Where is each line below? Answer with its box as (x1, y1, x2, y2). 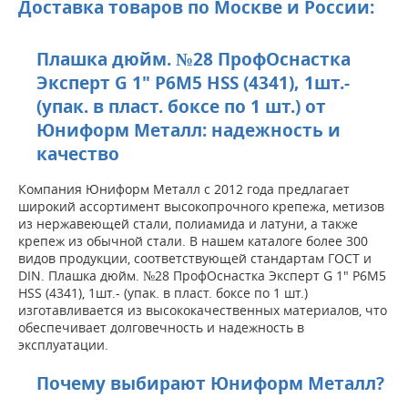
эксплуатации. (18, 336, 108, 354)
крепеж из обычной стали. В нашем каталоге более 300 (18, 232, 368, 250)
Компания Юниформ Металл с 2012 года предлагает (18, 180, 350, 199)
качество (36, 142, 119, 167)
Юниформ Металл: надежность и (36, 118, 341, 143)
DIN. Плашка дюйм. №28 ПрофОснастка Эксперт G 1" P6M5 (18, 267, 386, 285)
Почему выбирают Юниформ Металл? (36, 372, 384, 396)
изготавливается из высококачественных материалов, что (18, 301, 387, 320)
